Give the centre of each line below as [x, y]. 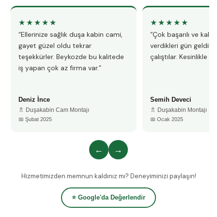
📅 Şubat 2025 [35, 119]
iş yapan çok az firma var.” [60, 68]
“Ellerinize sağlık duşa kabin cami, [70, 34]
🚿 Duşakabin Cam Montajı [54, 110]
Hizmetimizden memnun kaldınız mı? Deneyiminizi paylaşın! [108, 176]
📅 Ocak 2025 [167, 119]
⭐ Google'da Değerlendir [108, 197]
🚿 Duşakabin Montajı [178, 110]
